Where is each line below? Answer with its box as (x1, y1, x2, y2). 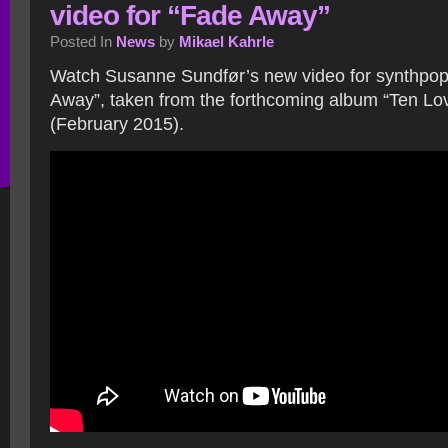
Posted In (50, 33, 116, 50)
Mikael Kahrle (179, 33, 274, 50)
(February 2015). (50, 114, 184, 134)
